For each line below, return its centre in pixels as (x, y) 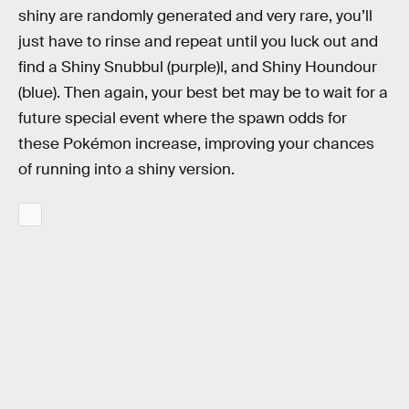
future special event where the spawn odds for (183, 119)
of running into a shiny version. (126, 170)
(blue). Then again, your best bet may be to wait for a (203, 93)
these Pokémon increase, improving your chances (196, 144)
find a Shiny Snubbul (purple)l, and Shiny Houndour (198, 68)
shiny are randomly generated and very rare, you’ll (195, 16)
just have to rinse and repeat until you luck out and (198, 42)
